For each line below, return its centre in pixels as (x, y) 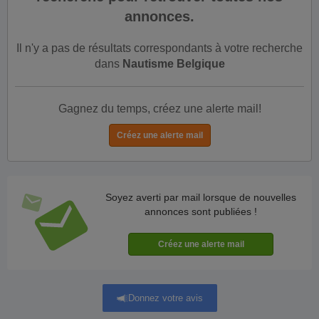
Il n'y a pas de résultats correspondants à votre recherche (159, 48)
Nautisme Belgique (173, 64)
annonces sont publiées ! (201, 211)
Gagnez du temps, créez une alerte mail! (159, 109)
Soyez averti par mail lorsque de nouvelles (201, 197)
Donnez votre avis (165, 298)
